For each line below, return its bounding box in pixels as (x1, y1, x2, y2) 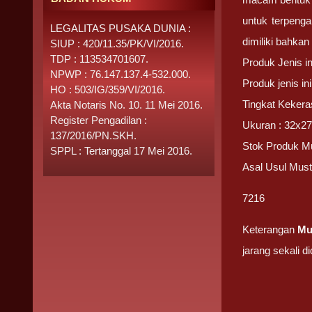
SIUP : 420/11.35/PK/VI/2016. (50, 38, 184, 49)
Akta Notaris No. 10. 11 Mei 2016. (50, 99, 203, 111)
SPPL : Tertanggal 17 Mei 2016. (50, 145, 192, 157)
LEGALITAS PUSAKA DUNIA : (50, 22, 191, 34)
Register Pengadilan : (50, 114, 147, 126)
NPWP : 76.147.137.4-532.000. (50, 68, 191, 80)
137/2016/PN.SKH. (50, 130, 136, 141)
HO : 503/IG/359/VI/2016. (50, 84, 165, 95)
